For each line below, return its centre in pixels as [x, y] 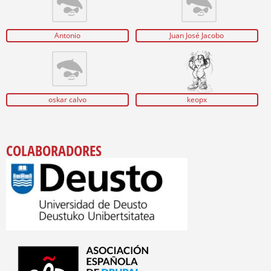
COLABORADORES [54, 151]
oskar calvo [68, 99]
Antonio [68, 36]
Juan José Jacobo [197, 36]
